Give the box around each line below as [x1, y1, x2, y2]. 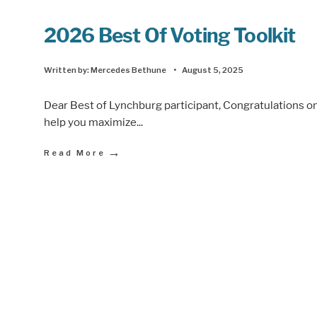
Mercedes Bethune [91, 65, 166, 75]
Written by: [44, 65, 91, 75]
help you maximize [44, 115, 137, 129]
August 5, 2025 [182, 65, 243, 75]
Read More [44, 147, 105, 158]
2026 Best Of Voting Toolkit [44, 23, 296, 47]
